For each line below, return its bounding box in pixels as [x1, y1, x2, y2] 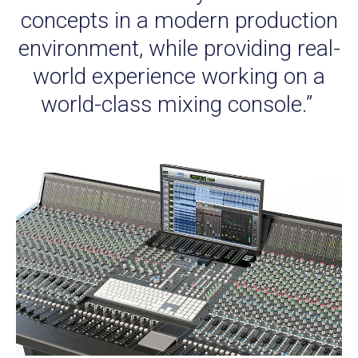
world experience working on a [33, 62, 325, 89]
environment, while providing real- [18, 34, 340, 62]
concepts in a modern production [20, 6, 338, 34]
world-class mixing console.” [40, 90, 318, 117]
